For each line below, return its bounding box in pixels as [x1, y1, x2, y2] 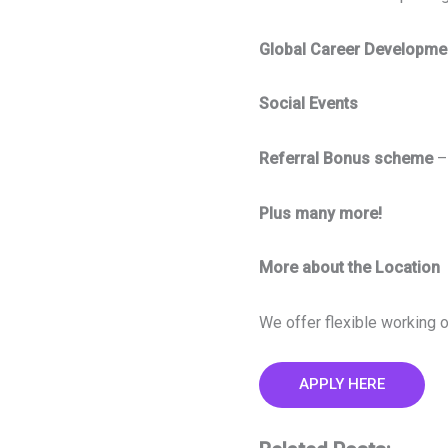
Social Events [258, 94, 358, 114]
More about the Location [258, 258, 440, 278]
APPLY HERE [298, 375, 385, 394]
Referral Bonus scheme [258, 148, 437, 168]
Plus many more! [258, 203, 382, 223]
